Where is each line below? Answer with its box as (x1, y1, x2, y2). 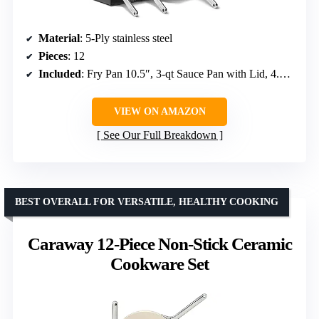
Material (38, 31, 80, 44)
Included (38, 67, 81, 80)
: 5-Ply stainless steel (80, 31, 172, 44)
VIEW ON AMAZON (113, 105, 206, 117)
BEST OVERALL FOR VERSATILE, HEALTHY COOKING (15, 196, 278, 207)
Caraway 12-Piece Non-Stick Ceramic (27, 234, 292, 253)
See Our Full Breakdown (103, 128, 216, 141)
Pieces (38, 49, 68, 62)
